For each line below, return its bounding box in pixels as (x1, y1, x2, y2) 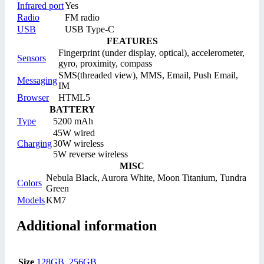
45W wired (53, 128, 95, 138)
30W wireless (53, 138, 104, 148)
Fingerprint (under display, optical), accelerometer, (58, 48, 245, 58)
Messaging (17, 75, 57, 85)
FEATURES (106, 36, 158, 46)
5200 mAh (53, 116, 93, 126)
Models (17, 195, 45, 205)
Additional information (16, 217, 157, 233)
